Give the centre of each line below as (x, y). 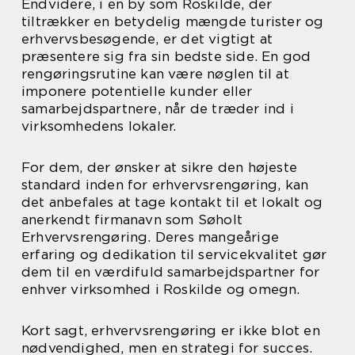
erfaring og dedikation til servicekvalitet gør (174, 254)
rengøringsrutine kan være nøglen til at (155, 74)
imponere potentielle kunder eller (137, 91)
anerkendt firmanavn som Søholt (132, 219)
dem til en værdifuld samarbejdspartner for (171, 272)
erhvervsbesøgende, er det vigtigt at (147, 39)
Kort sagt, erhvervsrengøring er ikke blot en (171, 330)
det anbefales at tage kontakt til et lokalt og (172, 202)
